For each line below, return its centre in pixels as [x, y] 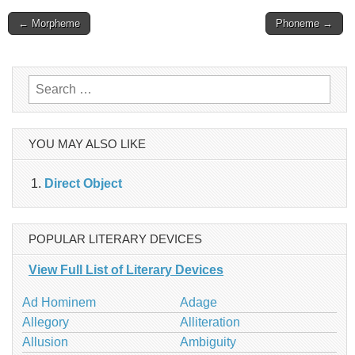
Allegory [46, 322]
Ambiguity [208, 342]
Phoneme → [304, 23]
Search [48, 85]
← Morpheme [49, 23]
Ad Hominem [59, 302]
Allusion [45, 342]
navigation [46, 55]
